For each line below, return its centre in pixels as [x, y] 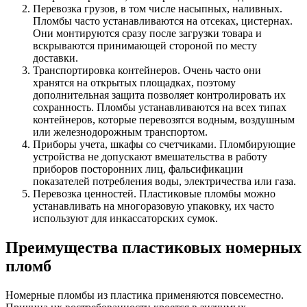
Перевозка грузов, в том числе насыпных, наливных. [158, 9]
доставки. [56, 58]
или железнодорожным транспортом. [120, 132]
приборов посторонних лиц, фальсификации [138, 169]
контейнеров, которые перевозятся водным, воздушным [164, 120]
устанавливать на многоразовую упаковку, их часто [153, 206]
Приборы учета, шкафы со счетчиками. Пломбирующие [164, 145]
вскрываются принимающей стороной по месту [145, 46]
